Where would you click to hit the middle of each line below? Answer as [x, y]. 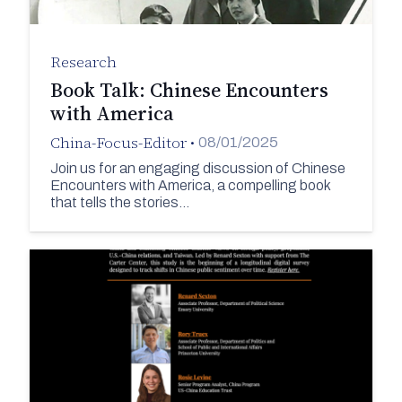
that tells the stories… [119, 202]
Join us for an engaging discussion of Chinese [197, 168]
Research [83, 62]
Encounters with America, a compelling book [190, 185]
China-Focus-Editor [118, 142]
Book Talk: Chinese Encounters [189, 90]
